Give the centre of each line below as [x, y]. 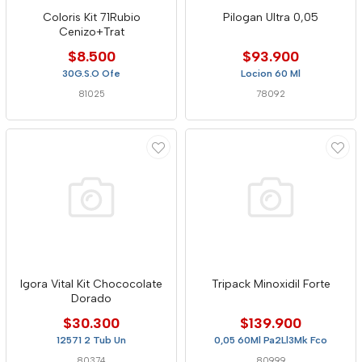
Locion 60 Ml [271, 74]
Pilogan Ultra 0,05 [271, 17]
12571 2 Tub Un [91, 340]
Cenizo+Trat [91, 32]
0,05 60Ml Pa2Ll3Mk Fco [271, 340]
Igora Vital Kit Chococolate [91, 284]
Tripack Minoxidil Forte [271, 284]
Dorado [91, 299]
